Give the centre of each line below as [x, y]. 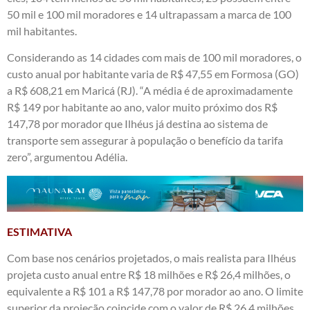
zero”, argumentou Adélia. [67, 157]
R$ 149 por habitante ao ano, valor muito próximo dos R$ [142, 107]
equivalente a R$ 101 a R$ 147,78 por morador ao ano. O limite [155, 291]
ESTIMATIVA [39, 231]
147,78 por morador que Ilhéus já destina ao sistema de [137, 124]
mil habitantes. [42, 31]
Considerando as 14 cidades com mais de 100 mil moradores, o [154, 57]
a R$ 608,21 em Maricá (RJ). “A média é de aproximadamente [150, 91]
